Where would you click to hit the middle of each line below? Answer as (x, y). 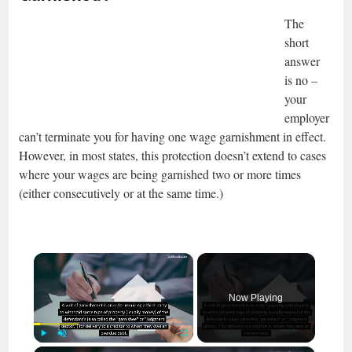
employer (307, 118)
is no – (301, 80)
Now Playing (256, 298)
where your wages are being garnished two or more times (160, 174)
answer (302, 61)
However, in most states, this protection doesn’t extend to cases (172, 156)
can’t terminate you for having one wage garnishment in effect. (174, 137)
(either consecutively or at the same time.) (121, 193)
